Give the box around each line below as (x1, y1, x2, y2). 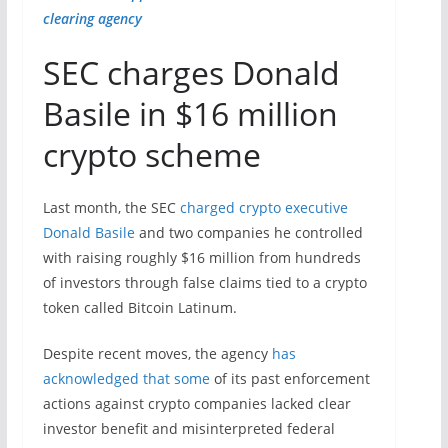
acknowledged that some (42, 368, 210, 388)
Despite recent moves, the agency (42, 343, 272, 363)
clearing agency (42, 8, 142, 28)
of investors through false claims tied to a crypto (42, 272, 367, 292)
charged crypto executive (179, 197, 348, 217)
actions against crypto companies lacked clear (42, 393, 351, 413)
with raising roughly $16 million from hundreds (42, 247, 361, 267)
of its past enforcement (209, 368, 370, 388)
